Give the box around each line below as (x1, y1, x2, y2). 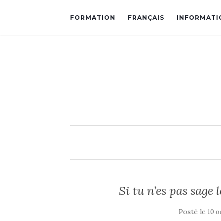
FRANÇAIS (128, 14, 164, 21)
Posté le (178, 207, 208, 216)
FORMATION (70, 14, 115, 21)
